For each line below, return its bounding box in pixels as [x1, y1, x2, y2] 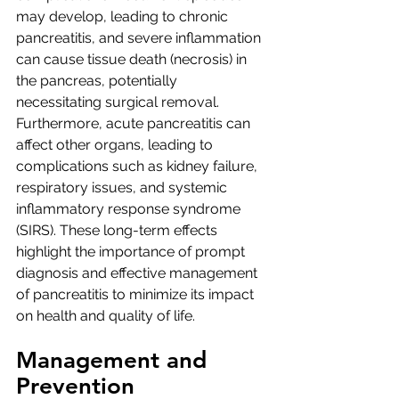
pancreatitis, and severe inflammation [16, 28, 265, 46]
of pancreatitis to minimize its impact [16, 285, 257, 303]
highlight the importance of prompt [16, 242, 248, 260]
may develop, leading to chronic [16, 7, 232, 25]
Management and [16, 346, 214, 374]
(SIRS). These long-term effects [16, 221, 221, 239]
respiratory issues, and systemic [16, 178, 231, 196]
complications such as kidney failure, [16, 157, 261, 175]
